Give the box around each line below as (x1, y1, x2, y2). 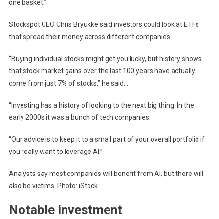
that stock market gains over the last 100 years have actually (8, 66, 195, 75)
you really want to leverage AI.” (8, 147, 103, 155)
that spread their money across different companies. (8, 32, 172, 41)
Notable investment (8, 202, 122, 217)
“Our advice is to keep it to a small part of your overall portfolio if (8, 135, 205, 143)
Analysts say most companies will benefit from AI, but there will (8, 169, 203, 177)
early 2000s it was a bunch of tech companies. (8, 113, 151, 121)
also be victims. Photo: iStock (8, 181, 98, 190)
